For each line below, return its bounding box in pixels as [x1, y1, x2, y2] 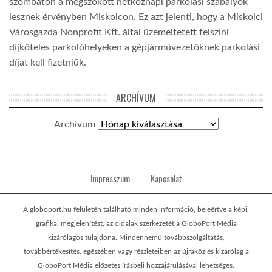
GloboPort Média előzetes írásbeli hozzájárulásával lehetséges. [38, 262, 234, 270]
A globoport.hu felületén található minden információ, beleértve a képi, [23, 206, 249, 214]
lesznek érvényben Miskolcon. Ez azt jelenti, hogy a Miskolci [9, 12, 263, 22]
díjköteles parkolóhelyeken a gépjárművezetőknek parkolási [9, 42, 260, 53]
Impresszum [90, 172, 130, 185]
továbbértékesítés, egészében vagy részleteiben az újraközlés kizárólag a [23, 248, 249, 256]
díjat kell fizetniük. [9, 58, 86, 68]
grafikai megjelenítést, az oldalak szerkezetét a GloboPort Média [35, 220, 237, 228]
